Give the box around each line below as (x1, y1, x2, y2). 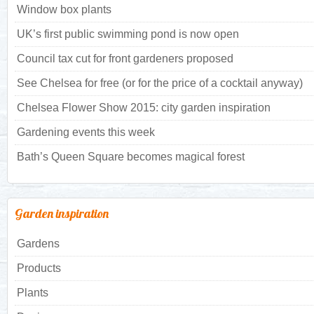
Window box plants (17, 3, 111, 15)
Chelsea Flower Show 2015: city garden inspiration (17, 101, 271, 114)
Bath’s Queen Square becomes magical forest (17, 150, 245, 163)
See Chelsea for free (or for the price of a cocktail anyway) (17, 76, 303, 89)
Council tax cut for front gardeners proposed (17, 52, 233, 64)
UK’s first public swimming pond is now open (17, 27, 239, 40)
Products (17, 261, 61, 274)
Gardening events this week (17, 125, 155, 138)
